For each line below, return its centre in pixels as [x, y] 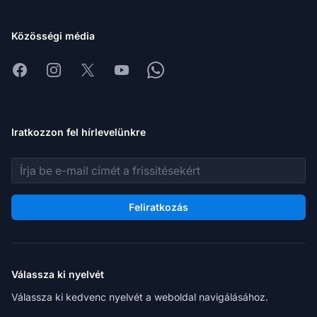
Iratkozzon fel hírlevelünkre [79, 132]
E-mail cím [39, 166]
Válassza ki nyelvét [58, 275]
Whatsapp [173, 70]
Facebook [37, 70]
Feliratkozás [158, 207]
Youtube [134, 70]
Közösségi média [53, 36]
